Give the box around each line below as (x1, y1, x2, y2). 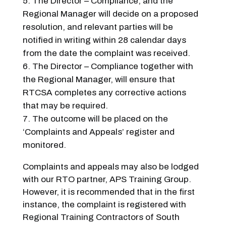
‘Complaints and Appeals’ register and (22, 127, 175, 137)
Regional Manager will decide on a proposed (22, 9, 198, 19)
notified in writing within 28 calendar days (22, 35, 186, 45)
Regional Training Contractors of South (22, 212, 180, 222)
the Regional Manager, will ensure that (22, 74, 175, 84)
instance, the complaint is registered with (22, 199, 186, 209)
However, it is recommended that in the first (22, 187, 195, 197)
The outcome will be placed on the (32, 114, 168, 124)
